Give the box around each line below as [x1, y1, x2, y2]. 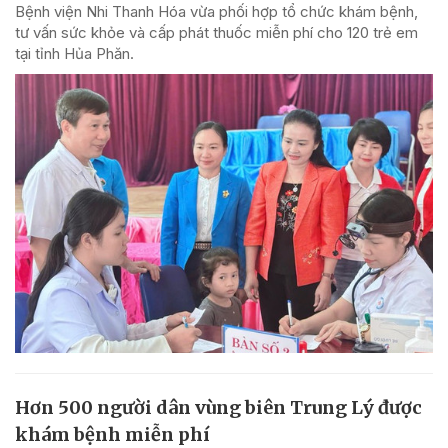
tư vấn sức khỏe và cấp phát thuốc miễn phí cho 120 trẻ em [15, 23, 418, 43]
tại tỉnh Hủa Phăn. [15, 44, 134, 64]
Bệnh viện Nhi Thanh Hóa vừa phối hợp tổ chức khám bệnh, [15, 2, 418, 22]
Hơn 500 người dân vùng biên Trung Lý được [15, 395, 422, 419]
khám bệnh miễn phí [15, 422, 210, 446]
